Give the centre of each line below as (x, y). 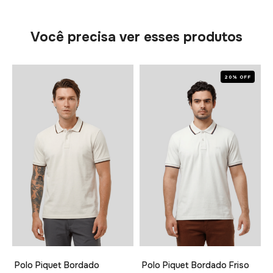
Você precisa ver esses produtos (136, 37)
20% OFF (238, 76)
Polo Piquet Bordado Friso (196, 265)
